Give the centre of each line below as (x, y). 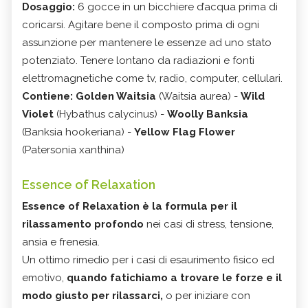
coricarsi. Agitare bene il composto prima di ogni (141, 25)
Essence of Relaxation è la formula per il (130, 207)
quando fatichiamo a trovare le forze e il (174, 278)
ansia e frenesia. (61, 242)
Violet (38, 114)
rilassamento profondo (83, 224)
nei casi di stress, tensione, (209, 224)
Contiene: (47, 97)
